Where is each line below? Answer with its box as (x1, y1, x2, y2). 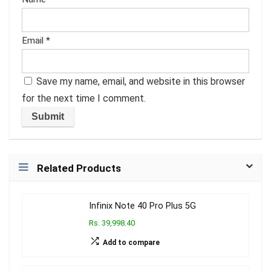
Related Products (37, 162, 121, 174)
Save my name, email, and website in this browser (36, 75, 245, 87)
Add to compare (103, 238, 160, 247)
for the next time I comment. (22, 92, 146, 104)
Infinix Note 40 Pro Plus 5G (89, 200, 196, 211)
